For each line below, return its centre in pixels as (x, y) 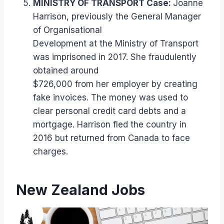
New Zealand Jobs (80, 190)
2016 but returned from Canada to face (111, 138)
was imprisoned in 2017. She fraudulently (115, 57)
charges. (50, 152)
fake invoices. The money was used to (110, 98)
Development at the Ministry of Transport (116, 44)
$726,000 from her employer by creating (115, 84)
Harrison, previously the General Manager (117, 17)
